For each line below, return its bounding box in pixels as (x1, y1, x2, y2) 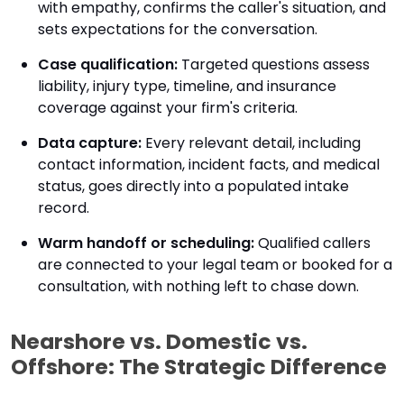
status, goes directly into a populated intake (38, 176, 349, 197)
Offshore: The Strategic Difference (11, 352, 387, 381)
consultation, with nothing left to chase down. (38, 276, 359, 297)
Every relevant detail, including (142, 133, 361, 153)
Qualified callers (254, 233, 371, 253)
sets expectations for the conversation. (38, 19, 317, 40)
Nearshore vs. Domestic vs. (11, 326, 308, 356)
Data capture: (38, 133, 142, 153)
